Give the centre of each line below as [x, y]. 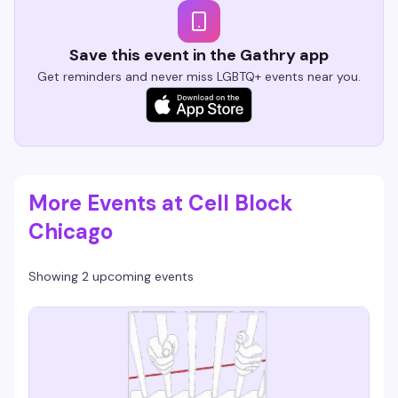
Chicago [71, 231]
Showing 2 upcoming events [111, 276]
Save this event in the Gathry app [199, 55]
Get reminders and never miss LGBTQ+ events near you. [199, 76]
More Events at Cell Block [161, 203]
